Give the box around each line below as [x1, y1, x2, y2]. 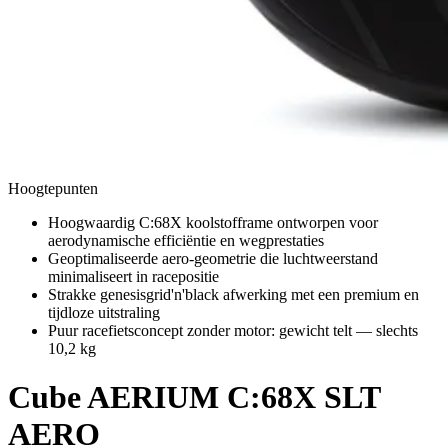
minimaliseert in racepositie [48, 268, 219, 285]
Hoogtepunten [8, 180, 98, 197]
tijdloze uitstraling [48, 304, 160, 321]
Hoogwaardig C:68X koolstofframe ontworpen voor [48, 214, 378, 231]
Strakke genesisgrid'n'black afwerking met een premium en [48, 286, 419, 303]
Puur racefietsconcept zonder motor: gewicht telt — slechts [48, 322, 418, 339]
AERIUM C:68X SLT [87, 379, 380, 416]
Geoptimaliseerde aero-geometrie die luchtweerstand [48, 250, 378, 267]
